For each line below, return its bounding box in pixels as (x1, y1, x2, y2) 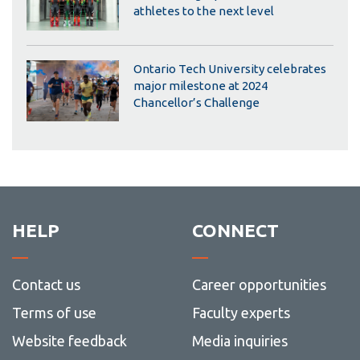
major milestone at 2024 (133, 78, 268, 92)
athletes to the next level (133, 4, 274, 18)
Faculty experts (191, 304, 290, 321)
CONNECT (191, 219, 279, 240)
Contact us (11, 276, 80, 292)
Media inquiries (191, 332, 288, 349)
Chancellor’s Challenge (133, 95, 260, 109)
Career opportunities (191, 276, 326, 292)
